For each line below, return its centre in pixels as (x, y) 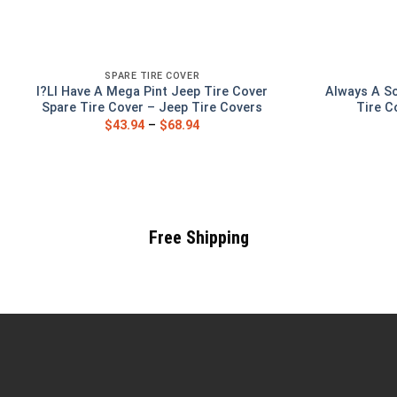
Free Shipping (198, 238)
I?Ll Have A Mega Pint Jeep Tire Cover (152, 92)
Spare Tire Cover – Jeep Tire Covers (152, 108)
